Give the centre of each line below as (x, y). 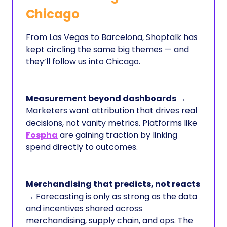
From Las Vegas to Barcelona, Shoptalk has (112, 37)
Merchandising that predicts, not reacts (113, 184)
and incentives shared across (84, 209)
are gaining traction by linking (118, 135)
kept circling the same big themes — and (107, 49)
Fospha (42, 135)
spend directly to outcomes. (82, 147)
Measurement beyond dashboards (102, 99)
